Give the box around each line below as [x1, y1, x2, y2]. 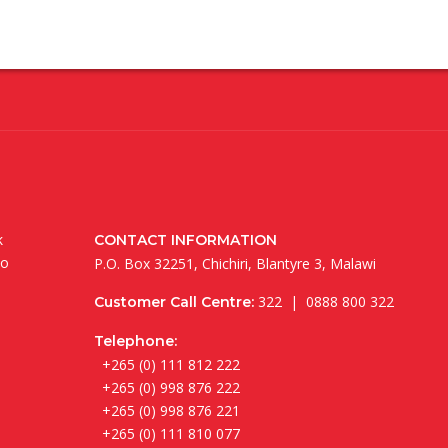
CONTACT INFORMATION [94, 230, 277, 249]
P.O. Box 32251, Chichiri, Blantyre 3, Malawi [94, 253, 376, 273]
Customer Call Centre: [94, 292, 254, 311]
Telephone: [94, 331, 177, 350]
